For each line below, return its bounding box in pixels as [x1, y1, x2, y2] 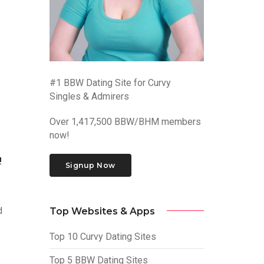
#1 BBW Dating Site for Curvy [49, 77, 171, 89]
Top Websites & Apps [49, 205, 155, 217]
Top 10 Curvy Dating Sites [49, 230, 156, 242]
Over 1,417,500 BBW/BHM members [49, 116, 201, 128]
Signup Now [65, 161, 115, 170]
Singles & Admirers [49, 91, 129, 103]
